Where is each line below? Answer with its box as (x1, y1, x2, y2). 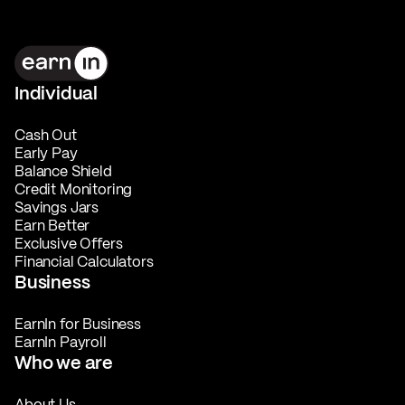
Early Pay (14, 143, 78, 163)
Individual (14, 80, 98, 105)
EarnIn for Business (14, 314, 141, 334)
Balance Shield (14, 161, 112, 181)
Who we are (14, 350, 113, 374)
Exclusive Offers (14, 233, 123, 253)
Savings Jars (14, 197, 99, 217)
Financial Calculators (14, 251, 154, 271)
